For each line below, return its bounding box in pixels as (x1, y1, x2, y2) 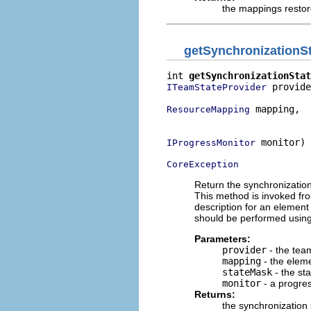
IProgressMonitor (167, 137, 255, 148)
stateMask (222, 266, 272, 278)
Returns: (194, 288, 235, 300)
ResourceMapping (167, 103, 250, 115)
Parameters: (194, 233, 251, 244)
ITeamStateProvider (167, 81, 267, 92)
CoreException (167, 158, 239, 169)
